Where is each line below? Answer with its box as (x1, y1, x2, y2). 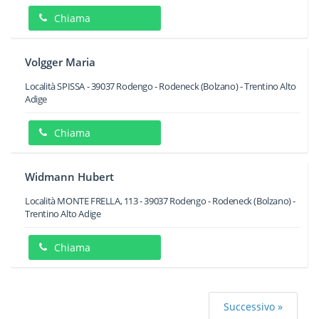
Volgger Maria (25, 55, 95, 69)
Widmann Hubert (25, 169, 114, 184)
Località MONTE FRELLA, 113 (25, 194, 138, 207)
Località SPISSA (25, 80, 85, 93)
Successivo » (224, 300, 283, 313)
